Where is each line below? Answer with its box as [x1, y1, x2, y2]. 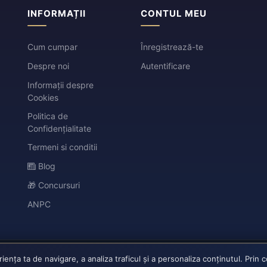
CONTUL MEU [141, 7, 207, 19]
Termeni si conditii [27, 141, 97, 152]
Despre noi [27, 60, 69, 71]
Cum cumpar [27, 41, 77, 52]
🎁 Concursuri [27, 179, 80, 190]
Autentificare [141, 60, 190, 71]
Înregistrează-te [141, 41, 203, 52]
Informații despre [27, 79, 94, 90]
